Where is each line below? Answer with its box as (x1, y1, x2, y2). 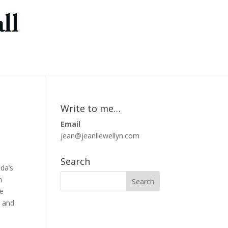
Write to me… (61, 102, 121, 115)
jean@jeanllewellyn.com (61, 131, 140, 140)
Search (61, 155, 91, 167)
